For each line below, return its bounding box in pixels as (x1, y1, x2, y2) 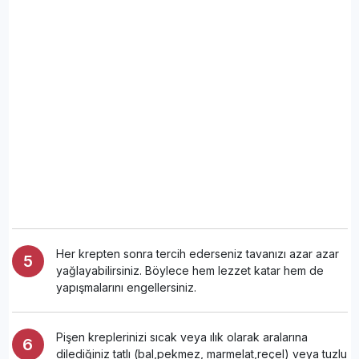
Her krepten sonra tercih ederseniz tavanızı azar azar (55, 246, 339, 260)
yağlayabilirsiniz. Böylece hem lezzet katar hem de (55, 263, 324, 277)
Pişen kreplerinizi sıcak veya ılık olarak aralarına (55, 329, 308, 344)
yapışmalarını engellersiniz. (55, 280, 196, 294)
